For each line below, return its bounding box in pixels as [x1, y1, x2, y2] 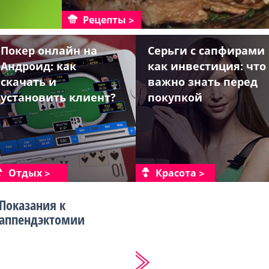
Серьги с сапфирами [148, 43, 265, 58]
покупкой [148, 90, 202, 104]
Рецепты [83, 13, 126, 26]
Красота [156, 166, 196, 180]
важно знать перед [148, 74, 258, 89]
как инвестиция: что [148, 59, 266, 73]
